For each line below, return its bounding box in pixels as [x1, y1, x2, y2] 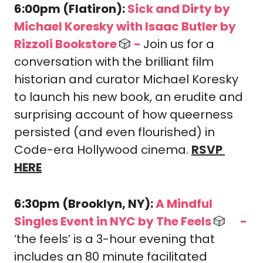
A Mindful [156, 195, 213, 212]
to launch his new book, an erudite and [14, 89, 243, 105]
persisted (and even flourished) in [14, 124, 215, 140]
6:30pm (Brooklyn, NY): [14, 195, 156, 212]
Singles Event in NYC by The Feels [14, 213, 214, 230]
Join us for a [143, 36, 214, 52]
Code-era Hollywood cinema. [14, 141, 191, 158]
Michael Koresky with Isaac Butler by [14, 18, 236, 35]
